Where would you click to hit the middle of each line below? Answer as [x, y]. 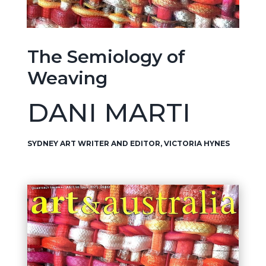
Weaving [67, 78]
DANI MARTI [109, 113]
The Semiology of [106, 57]
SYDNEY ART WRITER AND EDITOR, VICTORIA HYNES [128, 144]
